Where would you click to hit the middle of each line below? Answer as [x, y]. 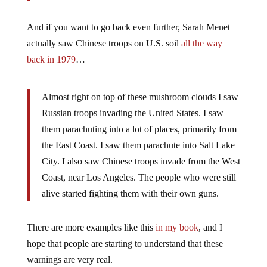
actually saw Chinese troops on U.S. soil [104, 43]
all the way [201, 43]
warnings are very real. [69, 260]
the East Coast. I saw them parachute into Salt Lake [138, 145]
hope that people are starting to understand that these [125, 243]
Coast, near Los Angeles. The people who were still [139, 177]
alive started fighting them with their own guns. [130, 193]
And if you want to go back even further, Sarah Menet [128, 27]
